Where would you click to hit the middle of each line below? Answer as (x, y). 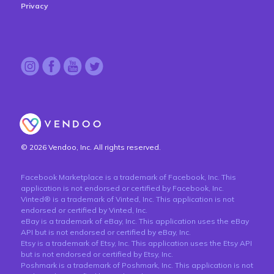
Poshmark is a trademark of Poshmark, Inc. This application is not (137, 265)
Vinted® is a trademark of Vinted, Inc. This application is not (128, 199)
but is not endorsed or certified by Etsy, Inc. (97, 254)
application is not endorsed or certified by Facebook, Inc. (122, 188)
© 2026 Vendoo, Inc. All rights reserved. (91, 147)
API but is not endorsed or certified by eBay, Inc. (106, 232)
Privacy (35, 6)
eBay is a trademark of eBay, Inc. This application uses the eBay (135, 221)
